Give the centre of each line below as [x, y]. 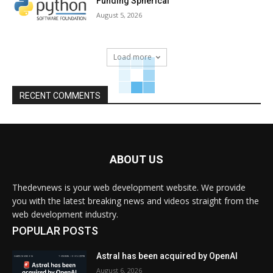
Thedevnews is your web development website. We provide [129, 188]
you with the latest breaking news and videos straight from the [136, 201]
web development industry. [65, 214]
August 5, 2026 [119, 15]
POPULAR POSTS [55, 231]
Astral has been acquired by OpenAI [167, 256]
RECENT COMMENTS [60, 96]
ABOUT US [136, 160]
